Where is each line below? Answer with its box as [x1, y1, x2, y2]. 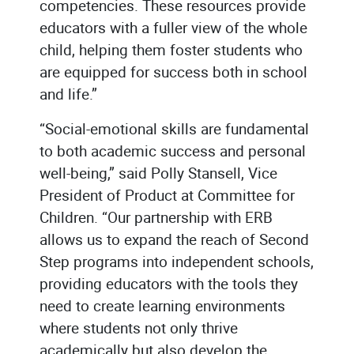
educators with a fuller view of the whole [40, 17, 307, 37]
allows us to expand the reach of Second [40, 229, 309, 249]
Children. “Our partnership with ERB [40, 207, 273, 227]
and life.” [40, 84, 97, 104]
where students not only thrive [40, 318, 238, 337]
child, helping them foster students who [40, 40, 303, 59]
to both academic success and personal [40, 141, 306, 160]
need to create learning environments [40, 296, 285, 315]
